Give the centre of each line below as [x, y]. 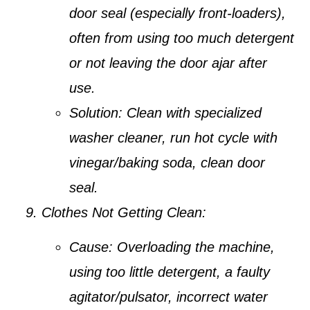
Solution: [96, 112]
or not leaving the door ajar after [168, 63]
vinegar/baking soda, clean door [167, 162]
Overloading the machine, [194, 247]
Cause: [91, 247]
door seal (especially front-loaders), [177, 13]
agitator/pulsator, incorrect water [168, 297]
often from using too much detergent [182, 38]
